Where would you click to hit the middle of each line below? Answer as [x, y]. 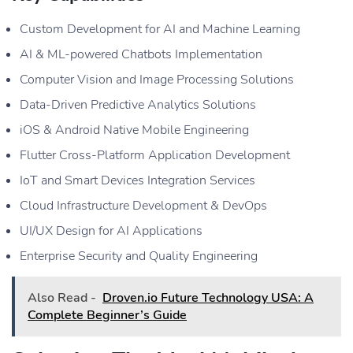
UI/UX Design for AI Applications [111, 230]
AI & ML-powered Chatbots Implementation [141, 54]
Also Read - [62, 297]
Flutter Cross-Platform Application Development [155, 155]
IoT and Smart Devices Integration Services [137, 180]
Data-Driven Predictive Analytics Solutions [138, 104]
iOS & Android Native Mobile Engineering [134, 130]
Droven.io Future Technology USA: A [208, 297]
